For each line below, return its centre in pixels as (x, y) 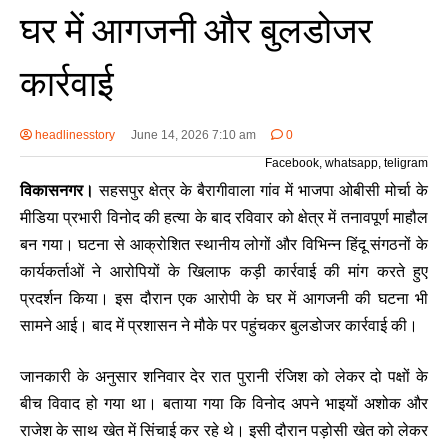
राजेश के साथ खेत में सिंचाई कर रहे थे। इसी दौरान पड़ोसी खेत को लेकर (224, 431)
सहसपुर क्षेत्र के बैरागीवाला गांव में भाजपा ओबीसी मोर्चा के (261, 191)
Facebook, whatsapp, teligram (346, 163)
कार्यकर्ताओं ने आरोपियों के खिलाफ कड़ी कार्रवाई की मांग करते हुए (224, 272)
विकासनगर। (57, 191)
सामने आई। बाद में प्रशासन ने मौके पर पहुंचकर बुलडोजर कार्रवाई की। (219, 326)
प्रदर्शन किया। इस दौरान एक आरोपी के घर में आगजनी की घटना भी (224, 299)
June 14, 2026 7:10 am (193, 135)
